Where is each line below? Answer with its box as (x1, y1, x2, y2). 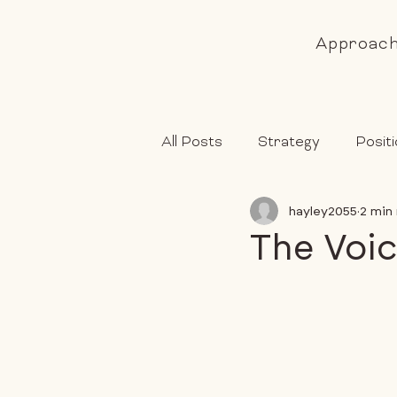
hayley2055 (289, 203, 357, 219)
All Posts (161, 133, 222, 152)
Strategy (258, 133, 320, 152)
